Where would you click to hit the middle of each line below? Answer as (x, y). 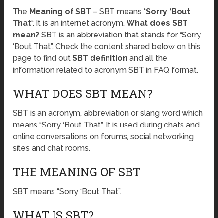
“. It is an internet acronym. (79, 23)
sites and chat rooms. (52, 148)
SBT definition (100, 58)
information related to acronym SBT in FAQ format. (106, 70)
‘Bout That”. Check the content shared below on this (107, 47)
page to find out (43, 58)
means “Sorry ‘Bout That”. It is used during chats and (106, 125)
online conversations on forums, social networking (103, 137)
